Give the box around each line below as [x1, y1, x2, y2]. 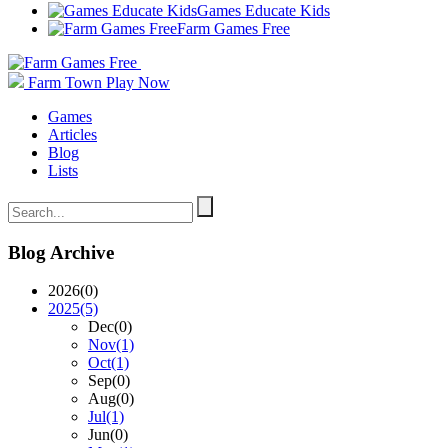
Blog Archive [8, 241, 114, 263]
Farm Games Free [177, 20, 290, 37]
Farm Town [28, 74, 102, 91]
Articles [48, 126, 97, 143]
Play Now [106, 74, 170, 91]
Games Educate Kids [197, 2, 330, 19]
